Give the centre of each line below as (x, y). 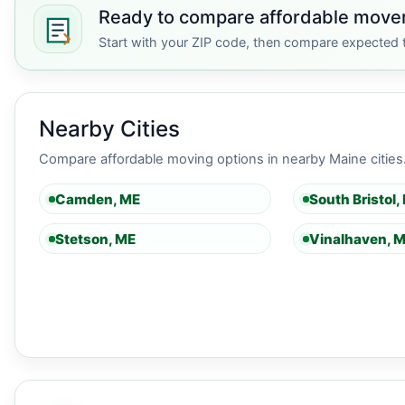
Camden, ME (98, 199)
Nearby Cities (109, 129)
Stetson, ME (95, 239)
